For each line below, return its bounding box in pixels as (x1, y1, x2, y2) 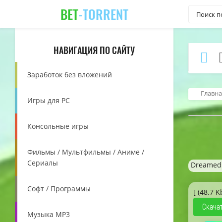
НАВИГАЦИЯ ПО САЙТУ (54, 44, 135, 56)
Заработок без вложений (27, 70, 112, 79)
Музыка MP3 (27, 210, 70, 219)
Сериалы (27, 158, 58, 167)
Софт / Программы (27, 184, 91, 193)
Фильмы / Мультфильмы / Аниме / (27, 147, 144, 157)
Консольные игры (27, 121, 89, 131)
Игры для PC (27, 96, 70, 105)
